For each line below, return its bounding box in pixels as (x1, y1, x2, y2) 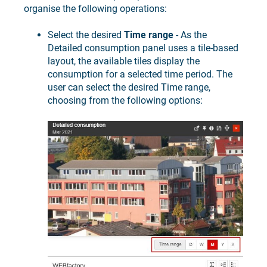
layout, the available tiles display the (48, 55, 200, 67)
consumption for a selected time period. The (48, 69, 232, 80)
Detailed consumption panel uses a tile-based (48, 42, 238, 54)
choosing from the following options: (48, 95, 203, 107)
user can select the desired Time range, (48, 82, 210, 94)
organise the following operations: (24, 2, 167, 14)
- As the (173, 29, 207, 41)
